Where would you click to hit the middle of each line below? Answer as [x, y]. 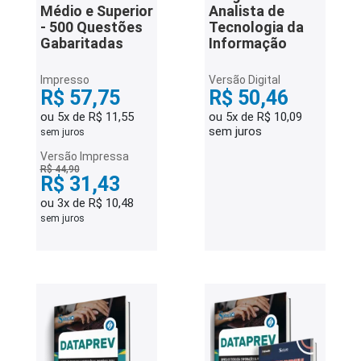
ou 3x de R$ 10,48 [87, 203]
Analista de [246, 11]
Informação [247, 43]
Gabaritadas [81, 43]
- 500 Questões [91, 27]
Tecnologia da [256, 27]
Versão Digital [244, 80]
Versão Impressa [84, 156]
